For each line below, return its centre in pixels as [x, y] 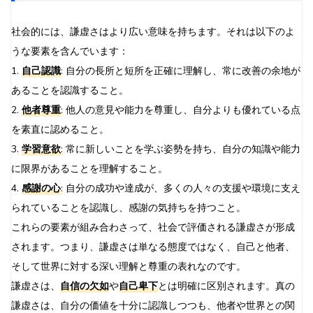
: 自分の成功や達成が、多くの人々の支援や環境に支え [181, 188]
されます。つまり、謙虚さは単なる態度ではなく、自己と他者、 [153, 247]
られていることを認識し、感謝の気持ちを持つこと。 [129, 208]
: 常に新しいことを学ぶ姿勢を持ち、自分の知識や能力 [181, 149]
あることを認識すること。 [70, 90]
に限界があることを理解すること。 [89, 168]
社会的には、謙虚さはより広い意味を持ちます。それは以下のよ [153, 31]
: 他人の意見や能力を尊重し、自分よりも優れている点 [181, 110]
